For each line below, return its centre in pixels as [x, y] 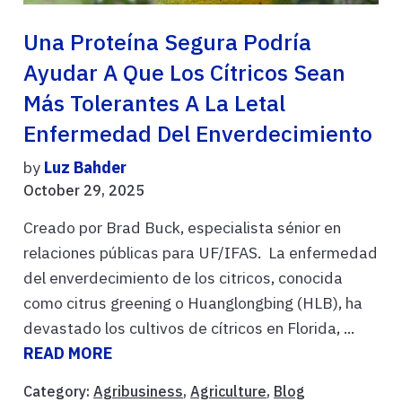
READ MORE [68, 353]
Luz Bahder [85, 167]
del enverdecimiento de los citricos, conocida [183, 278]
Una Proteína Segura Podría [167, 42]
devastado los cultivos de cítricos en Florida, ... [189, 328]
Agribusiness [138, 391]
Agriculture [228, 391]
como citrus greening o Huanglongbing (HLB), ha [193, 303]
